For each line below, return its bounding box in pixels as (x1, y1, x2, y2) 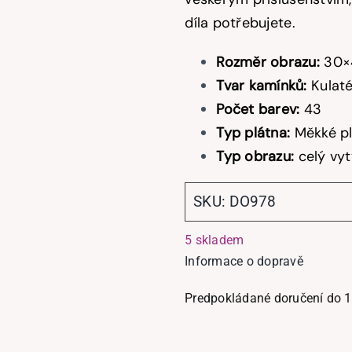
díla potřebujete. (185, 13, 295, 32)
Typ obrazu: (216, 146, 299, 166)
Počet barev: (216, 99, 304, 119)
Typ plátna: (216, 123, 295, 142)
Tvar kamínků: (216, 75, 312, 95)
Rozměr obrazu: (216, 52, 324, 71)
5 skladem (185, 232, 244, 247)
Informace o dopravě (185, 253, 303, 269)
